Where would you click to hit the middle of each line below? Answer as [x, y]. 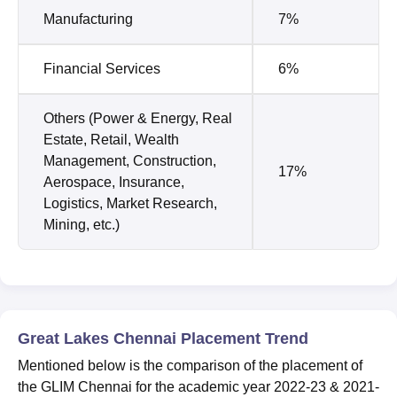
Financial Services [102, 68]
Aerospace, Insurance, [114, 182]
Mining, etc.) [82, 224]
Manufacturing [88, 19]
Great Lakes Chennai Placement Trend [163, 338]
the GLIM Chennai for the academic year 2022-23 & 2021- [198, 386]
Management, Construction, [130, 160]
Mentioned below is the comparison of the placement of [190, 365]
